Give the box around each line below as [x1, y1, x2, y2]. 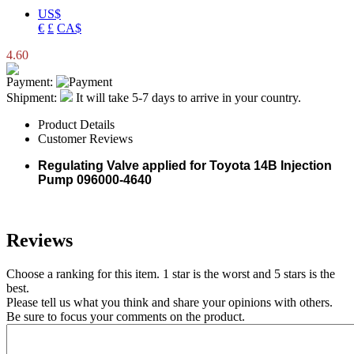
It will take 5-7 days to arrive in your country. [73, 91, 301, 104]
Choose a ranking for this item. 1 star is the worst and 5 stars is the [6, 266, 335, 281]
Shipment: [6, 91, 57, 104]
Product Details [38, 118, 115, 131]
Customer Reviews [38, 132, 133, 145]
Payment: [6, 75, 53, 88]
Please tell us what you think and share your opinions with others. [6, 295, 333, 309]
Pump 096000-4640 [38, 173, 152, 186]
